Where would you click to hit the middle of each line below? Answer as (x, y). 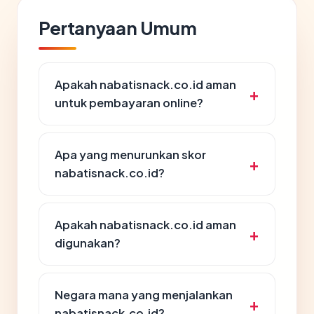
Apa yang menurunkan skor (130, 155)
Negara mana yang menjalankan (144, 295)
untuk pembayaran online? (129, 103)
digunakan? (88, 243)
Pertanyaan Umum (118, 28)
